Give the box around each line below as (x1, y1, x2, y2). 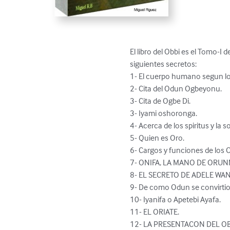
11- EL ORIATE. (130, 206, 181, 217)
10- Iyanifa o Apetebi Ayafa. (130, 194, 223, 204)
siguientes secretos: (130, 58, 199, 69)
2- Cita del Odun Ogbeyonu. (130, 83, 224, 93)
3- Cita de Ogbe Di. (130, 95, 193, 106)
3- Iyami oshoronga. (130, 107, 199, 118)
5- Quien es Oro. (130, 132, 185, 143)
